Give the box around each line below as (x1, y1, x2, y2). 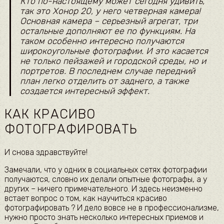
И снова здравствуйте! (4, 147, 87, 157)
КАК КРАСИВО (4, 106, 96, 122)
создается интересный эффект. (19, 86, 149, 96)
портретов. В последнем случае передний (19, 66, 195, 76)
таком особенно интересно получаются (19, 36, 184, 46)
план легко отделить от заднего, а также (19, 76, 189, 86)
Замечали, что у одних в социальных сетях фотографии (4, 164, 207, 174)
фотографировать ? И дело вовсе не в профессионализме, (4, 202, 219, 212)
